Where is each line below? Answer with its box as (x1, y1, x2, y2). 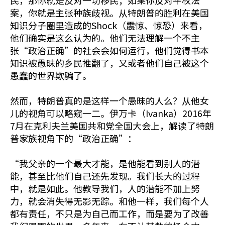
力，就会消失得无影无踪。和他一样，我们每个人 (10, 194, 209, 207)
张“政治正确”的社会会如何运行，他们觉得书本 (10, 44, 209, 57)
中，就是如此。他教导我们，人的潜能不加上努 (10, 182, 200, 195)
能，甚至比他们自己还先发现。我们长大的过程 (10, 169, 200, 182)
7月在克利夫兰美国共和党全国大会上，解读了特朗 (10, 119, 214, 132)
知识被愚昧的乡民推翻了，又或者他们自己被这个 (10, 56, 209, 69)
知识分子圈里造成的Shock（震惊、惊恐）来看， (10, 19, 207, 32)
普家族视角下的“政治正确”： (10, 132, 137, 145)
